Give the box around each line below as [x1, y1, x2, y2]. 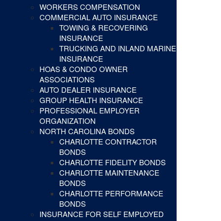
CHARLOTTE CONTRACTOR [59, 136, 157, 147]
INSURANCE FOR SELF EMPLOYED [39, 209, 164, 220]
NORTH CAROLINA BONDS [39, 126, 135, 137]
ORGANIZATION [39, 115, 96, 126]
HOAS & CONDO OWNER [39, 64, 128, 74]
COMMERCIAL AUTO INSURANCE [39, 12, 158, 23]
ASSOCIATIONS [39, 74, 95, 85]
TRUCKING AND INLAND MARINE [59, 43, 176, 54]
